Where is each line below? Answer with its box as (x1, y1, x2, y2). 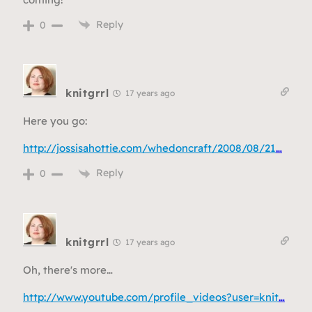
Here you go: (23, 114, 87, 128)
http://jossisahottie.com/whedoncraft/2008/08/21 (23, 141, 276, 155)
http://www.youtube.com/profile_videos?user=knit (23, 290, 279, 304)
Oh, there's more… (23, 263, 113, 276)
